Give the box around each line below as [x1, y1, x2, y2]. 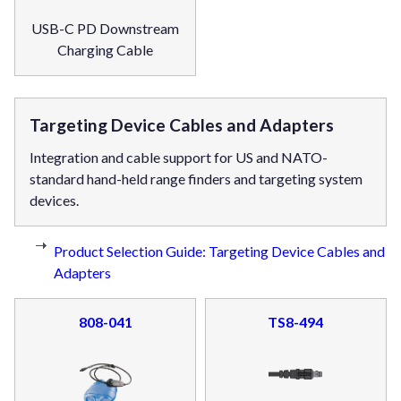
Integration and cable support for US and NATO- [30, 148, 328, 166]
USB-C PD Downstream [31, 20, 180, 38]
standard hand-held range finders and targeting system [30, 169, 363, 187]
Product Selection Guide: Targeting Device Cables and [54, 242, 385, 260]
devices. [30, 191, 79, 209]
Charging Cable [57, 41, 154, 59]
